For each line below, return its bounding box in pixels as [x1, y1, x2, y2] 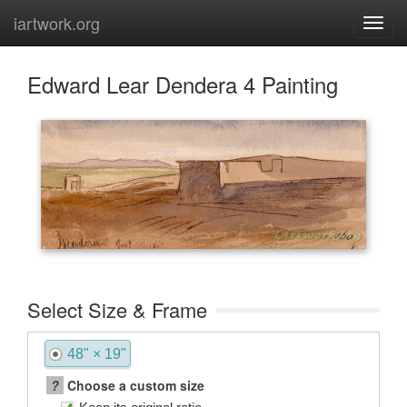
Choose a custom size [64, 376, 204, 394]
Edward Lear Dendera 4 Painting [27, 68, 338, 100]
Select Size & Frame [27, 295, 207, 323]
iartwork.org [14, 11, 100, 35]
